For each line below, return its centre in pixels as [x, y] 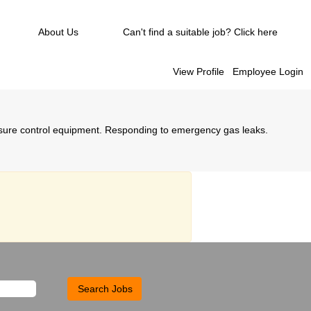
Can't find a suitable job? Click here [200, 32]
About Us [58, 32]
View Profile [199, 72]
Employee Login [268, 72]
